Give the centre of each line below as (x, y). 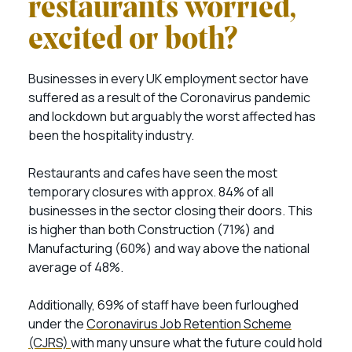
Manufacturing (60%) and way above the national (169, 248)
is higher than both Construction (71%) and (151, 229)
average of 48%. (77, 267)
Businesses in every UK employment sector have (169, 79)
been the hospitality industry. (112, 135)
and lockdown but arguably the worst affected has (172, 116)
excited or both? (133, 41)
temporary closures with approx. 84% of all (151, 192)
